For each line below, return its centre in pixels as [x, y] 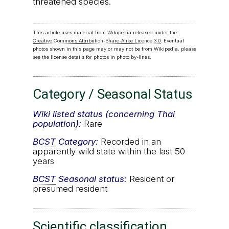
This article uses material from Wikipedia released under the [105, 33]
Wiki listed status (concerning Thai [104, 114]
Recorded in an [130, 142]
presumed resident [70, 189]
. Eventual [172, 41]
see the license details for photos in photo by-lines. [92, 57]
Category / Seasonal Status [112, 94]
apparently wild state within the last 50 [109, 152]
